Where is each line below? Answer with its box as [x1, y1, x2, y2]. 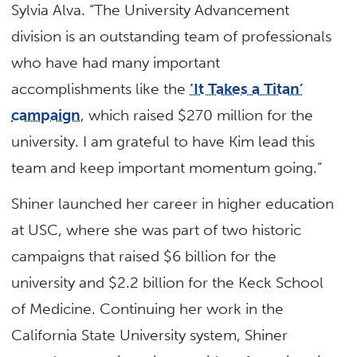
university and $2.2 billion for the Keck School [11, 273, 324, 292]
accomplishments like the [11, 79, 190, 98]
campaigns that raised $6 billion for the [11, 246, 277, 265]
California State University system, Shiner [11, 325, 288, 344]
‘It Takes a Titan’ [190, 79, 304, 98]
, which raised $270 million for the [80, 105, 314, 124]
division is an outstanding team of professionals [11, 26, 332, 45]
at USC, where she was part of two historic [11, 220, 302, 239]
